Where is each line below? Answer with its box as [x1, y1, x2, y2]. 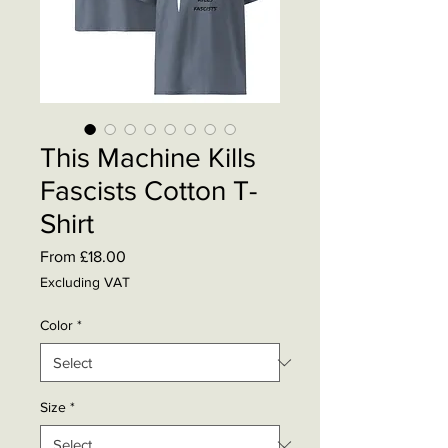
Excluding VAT [40, 274, 130, 290]
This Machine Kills [40, 142, 256, 173]
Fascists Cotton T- [40, 175, 257, 206]
